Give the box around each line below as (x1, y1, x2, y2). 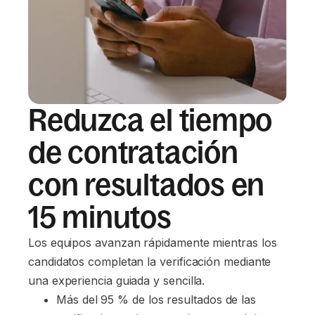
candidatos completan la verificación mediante (28, 255, 271, 269)
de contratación (28, 135, 238, 169)
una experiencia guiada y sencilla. (28, 274, 205, 288)
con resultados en (28, 167, 265, 202)
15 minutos (28, 200, 172, 234)
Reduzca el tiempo (28, 103, 273, 137)
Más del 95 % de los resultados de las (56, 292, 259, 307)
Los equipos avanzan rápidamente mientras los (28, 236, 277, 250)
